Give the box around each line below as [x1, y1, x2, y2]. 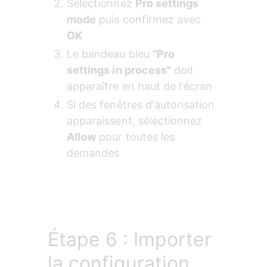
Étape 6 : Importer [48, 228, 212, 252]
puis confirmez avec [96, 13, 204, 26]
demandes [67, 147, 120, 160]
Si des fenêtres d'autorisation [67, 98, 218, 111]
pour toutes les [96, 131, 178, 144]
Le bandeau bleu [67, 48, 153, 61]
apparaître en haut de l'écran [67, 80, 213, 93]
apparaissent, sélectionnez [67, 114, 206, 128]
